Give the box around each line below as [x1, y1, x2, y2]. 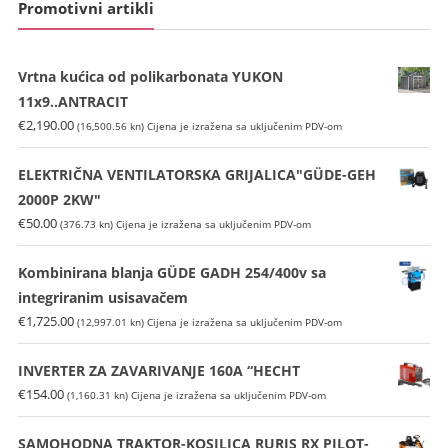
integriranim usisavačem [17, 287, 188, 307]
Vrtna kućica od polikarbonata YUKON [17, 66, 283, 86]
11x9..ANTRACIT [17, 91, 128, 111]
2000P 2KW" [17, 189, 101, 209]
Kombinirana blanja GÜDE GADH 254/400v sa [17, 262, 326, 282]
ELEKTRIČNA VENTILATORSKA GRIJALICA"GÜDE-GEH [17, 164, 376, 184]
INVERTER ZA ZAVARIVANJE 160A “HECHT [17, 360, 300, 380]
